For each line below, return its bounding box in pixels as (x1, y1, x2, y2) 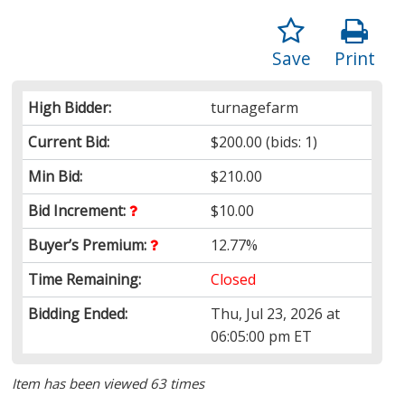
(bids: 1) (262, 131, 318, 152)
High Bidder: (28, 97, 112, 118)
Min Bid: (28, 165, 83, 186)
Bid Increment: (28, 200, 130, 221)
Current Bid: (28, 131, 110, 152)
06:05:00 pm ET (211, 325, 313, 346)
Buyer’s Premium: (28, 234, 151, 255)
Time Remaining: (28, 268, 142, 289)
